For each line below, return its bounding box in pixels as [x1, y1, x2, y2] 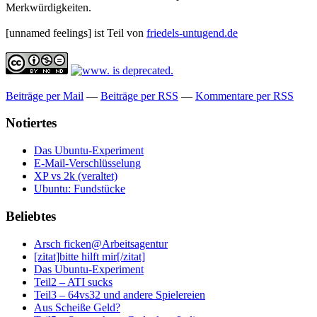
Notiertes [6, 115, 57, 131]
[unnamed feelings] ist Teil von [6, 26, 146, 39]
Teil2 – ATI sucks [34, 275, 113, 288]
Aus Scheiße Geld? [34, 301, 120, 313]
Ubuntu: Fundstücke [34, 183, 125, 195]
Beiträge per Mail [6, 89, 83, 102]
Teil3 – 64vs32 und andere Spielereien [34, 288, 205, 301]
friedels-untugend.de [146, 26, 238, 39]
